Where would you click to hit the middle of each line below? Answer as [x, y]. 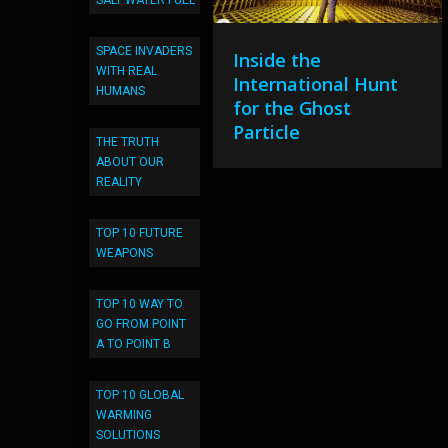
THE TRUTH [127, 142]
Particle [267, 132]
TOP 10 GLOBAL [140, 395]
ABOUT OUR [130, 162]
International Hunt [316, 84]
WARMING [124, 415]
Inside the [277, 60]
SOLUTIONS [128, 435]
